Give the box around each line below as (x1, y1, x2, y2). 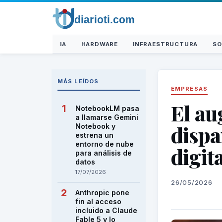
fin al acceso (75, 197, 121, 206)
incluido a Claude (75, 206, 137, 215)
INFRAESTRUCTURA (133, 41, 198, 48)
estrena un (75, 131, 113, 139)
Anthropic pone (75, 188, 129, 197)
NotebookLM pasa (75, 104, 139, 112)
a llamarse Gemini (75, 113, 138, 121)
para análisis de (75, 149, 132, 157)
